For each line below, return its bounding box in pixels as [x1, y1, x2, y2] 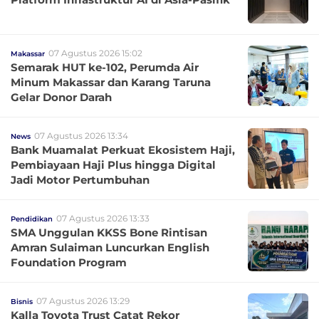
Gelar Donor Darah [11, 90, 112, 104]
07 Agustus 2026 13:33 [56, 213, 150, 224]
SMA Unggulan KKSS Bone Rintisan [11, 226, 207, 239]
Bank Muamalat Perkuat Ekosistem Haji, [11, 143, 235, 157]
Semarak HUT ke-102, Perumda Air [11, 61, 199, 74]
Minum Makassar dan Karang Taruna [11, 75, 211, 89]
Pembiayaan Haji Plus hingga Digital [11, 158, 216, 172]
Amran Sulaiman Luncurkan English [11, 241, 209, 254]
